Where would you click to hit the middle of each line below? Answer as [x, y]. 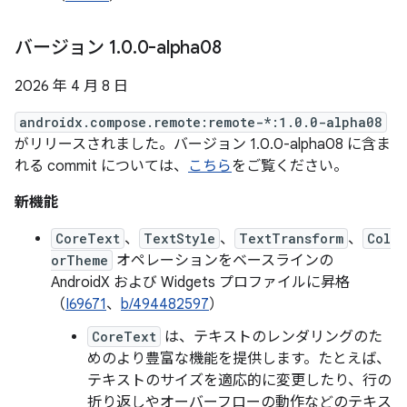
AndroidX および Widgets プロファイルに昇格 [200, 283]
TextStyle [179, 238]
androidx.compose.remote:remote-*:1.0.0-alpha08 [201, 122]
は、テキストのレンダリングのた [272, 337]
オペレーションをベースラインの [223, 261]
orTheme [79, 260]
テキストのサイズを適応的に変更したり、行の [239, 381]
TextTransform [291, 238]
